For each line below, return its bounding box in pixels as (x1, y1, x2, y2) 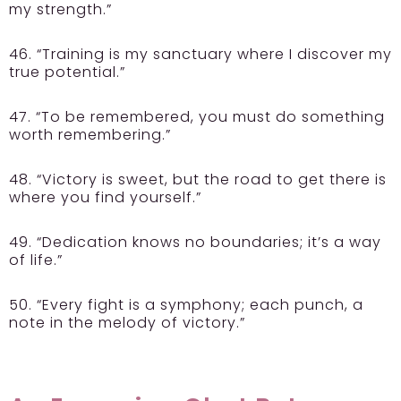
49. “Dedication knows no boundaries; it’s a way (9, 232, 381, 253)
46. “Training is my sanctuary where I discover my (9, 44, 392, 65)
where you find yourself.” (9, 187, 201, 209)
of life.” (9, 250, 63, 271)
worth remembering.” (9, 124, 171, 146)
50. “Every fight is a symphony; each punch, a (9, 294, 363, 316)
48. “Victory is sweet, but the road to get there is (9, 169, 387, 191)
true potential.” (9, 62, 125, 83)
